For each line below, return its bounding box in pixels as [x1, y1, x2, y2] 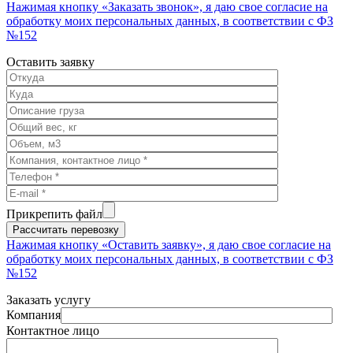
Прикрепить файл [6, 206, 102, 221]
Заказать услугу [6, 292, 91, 307]
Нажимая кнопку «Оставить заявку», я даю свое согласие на [6, 237, 331, 251]
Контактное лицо [6, 323, 99, 337]
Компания [6, 307, 61, 321]
